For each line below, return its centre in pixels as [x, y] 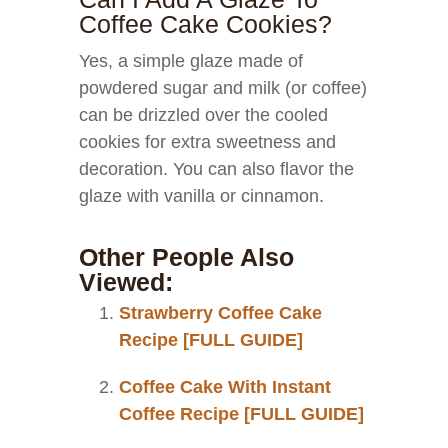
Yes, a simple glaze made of [191, 61]
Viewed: [126, 282]
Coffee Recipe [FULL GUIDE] [241, 414]
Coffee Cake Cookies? [205, 24]
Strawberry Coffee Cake [220, 313]
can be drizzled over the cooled [203, 115]
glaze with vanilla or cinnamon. [201, 196]
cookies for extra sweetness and [207, 142]
